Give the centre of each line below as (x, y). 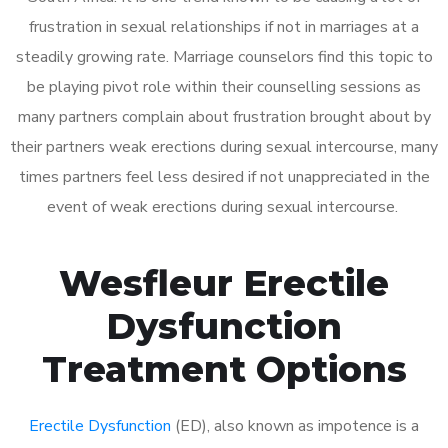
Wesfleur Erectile (224, 282)
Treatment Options (224, 368)
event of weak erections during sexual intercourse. (224, 206)
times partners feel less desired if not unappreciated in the (224, 176)
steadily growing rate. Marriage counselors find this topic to (224, 56)
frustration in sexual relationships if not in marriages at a (224, 26)
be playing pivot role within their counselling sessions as (224, 86)
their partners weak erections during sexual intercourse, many (224, 146)
